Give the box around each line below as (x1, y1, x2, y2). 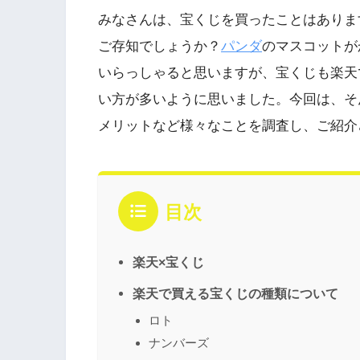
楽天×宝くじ (133, 254, 204, 269)
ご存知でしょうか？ (98, 38, 221, 54)
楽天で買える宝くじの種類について (133, 285, 338, 301)
